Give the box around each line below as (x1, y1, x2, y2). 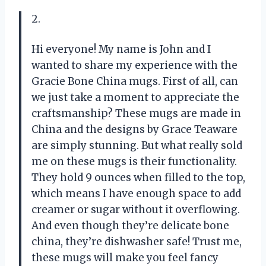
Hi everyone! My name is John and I (31, 43, 211, 56)
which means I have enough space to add (31, 187, 241, 201)
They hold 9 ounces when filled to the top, (31, 171, 245, 185)
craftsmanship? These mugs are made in (31, 107, 241, 121)
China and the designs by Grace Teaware (31, 123, 237, 137)
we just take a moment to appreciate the (31, 91, 239, 104)
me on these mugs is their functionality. (31, 155, 237, 169)
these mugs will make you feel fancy (31, 251, 218, 265)
